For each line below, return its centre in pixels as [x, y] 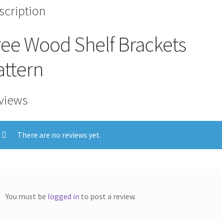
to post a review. [108, 196]
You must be [27, 196]
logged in [64, 196]
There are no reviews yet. [59, 135]
